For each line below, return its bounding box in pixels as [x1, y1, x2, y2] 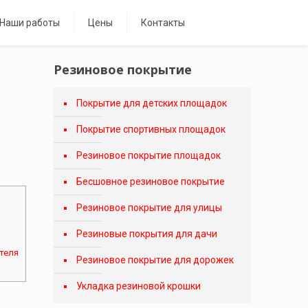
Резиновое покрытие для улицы [76, 202, 222, 213]
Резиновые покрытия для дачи [76, 228, 217, 239]
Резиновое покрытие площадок [76, 150, 221, 161]
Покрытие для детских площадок [76, 98, 227, 109]
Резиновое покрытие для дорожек [76, 254, 234, 265]
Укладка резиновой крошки [76, 280, 201, 291]
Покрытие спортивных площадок [76, 124, 225, 135]
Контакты [141, 16, 185, 28]
